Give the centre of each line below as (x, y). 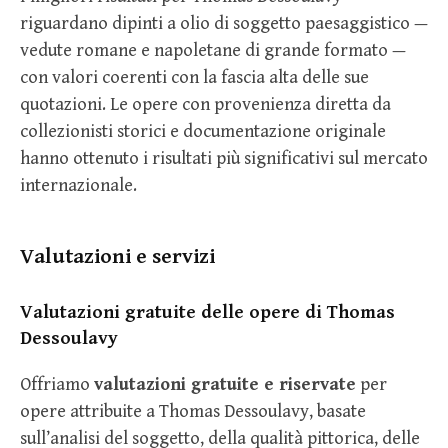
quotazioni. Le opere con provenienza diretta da (205, 104)
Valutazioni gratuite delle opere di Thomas (207, 312)
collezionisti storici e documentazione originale (203, 131)
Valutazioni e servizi (117, 256)
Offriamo (57, 384)
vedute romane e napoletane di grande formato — (213, 50)
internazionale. (78, 185)
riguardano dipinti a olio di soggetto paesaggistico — (224, 23)
